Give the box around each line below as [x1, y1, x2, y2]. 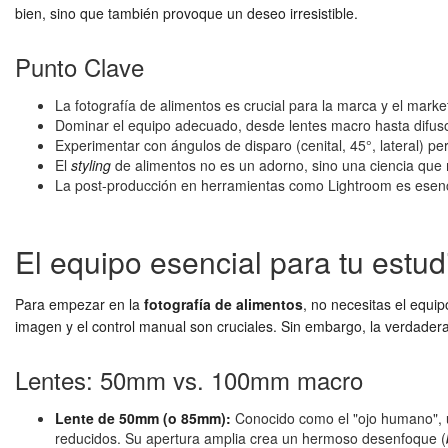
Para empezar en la [15, 294, 144, 314]
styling [71, 155, 111, 175]
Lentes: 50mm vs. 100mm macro [15, 362, 363, 397]
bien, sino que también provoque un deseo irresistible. [15, 3, 358, 23]
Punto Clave [15, 49, 144, 84]
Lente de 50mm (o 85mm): [55, 408, 231, 428]
